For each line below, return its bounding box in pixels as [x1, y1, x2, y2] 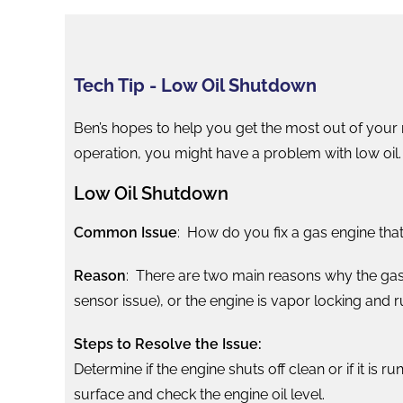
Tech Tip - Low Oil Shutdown [74, 74, 317, 96]
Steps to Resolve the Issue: [74, 335, 262, 353]
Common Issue [74, 223, 177, 241]
